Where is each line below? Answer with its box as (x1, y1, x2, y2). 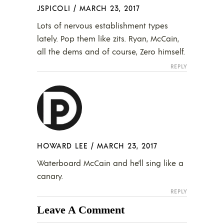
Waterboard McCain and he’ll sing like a (37, 157, 183, 168)
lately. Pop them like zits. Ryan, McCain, (37, 32, 179, 43)
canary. (37, 170, 63, 181)
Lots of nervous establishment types (37, 19, 168, 30)
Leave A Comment (37, 203, 124, 216)
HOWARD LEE (37, 140, 88, 150)
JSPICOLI (37, 2, 70, 12)
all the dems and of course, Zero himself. (37, 45, 185, 56)
